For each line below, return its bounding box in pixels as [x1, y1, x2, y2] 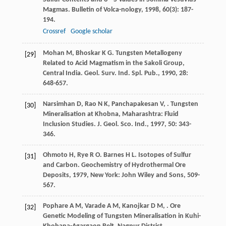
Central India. [42, 70, 84, 78]
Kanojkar [122, 202, 149, 210]
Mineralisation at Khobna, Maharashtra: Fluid [42, 110, 179, 119]
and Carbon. [42, 161, 81, 169]
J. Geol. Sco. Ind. [97, 121, 147, 129]
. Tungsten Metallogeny [111, 49, 182, 58]
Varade [84, 202, 105, 210]
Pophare [42, 202, 68, 210]
